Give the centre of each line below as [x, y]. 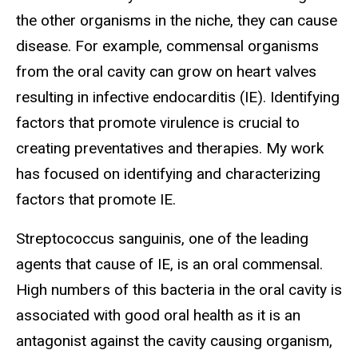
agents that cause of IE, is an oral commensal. [169, 264]
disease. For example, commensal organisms [167, 46]
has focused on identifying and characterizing [168, 173]
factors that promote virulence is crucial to [158, 122]
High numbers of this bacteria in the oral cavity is [179, 289]
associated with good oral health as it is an [158, 315]
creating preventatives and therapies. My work [170, 148]
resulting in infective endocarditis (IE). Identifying [178, 97]
